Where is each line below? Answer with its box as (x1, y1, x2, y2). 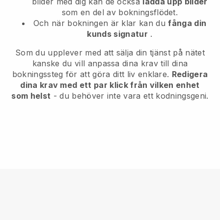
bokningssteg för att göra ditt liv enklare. (12, 69, 172, 79)
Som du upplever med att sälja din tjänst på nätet (15, 47, 205, 57)
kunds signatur (87, 28, 148, 39)
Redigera (171, 69, 208, 79)
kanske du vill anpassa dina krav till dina (32, 58, 188, 68)
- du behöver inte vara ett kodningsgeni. (51, 90, 209, 101)
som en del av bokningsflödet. (61, 7, 178, 17)
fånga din (168, 18, 207, 28)
